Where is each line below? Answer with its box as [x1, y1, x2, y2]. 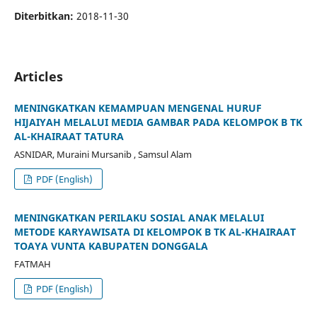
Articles [13, 67, 63, 85]
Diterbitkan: [13, 8, 76, 23]
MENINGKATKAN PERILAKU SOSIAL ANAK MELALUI [13, 210, 264, 224]
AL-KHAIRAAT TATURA [13, 129, 124, 143]
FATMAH [13, 257, 51, 270]
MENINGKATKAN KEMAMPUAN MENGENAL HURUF [13, 100, 262, 115]
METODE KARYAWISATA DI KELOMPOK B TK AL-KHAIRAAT [13, 224, 296, 238]
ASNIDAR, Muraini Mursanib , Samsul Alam [13, 147, 192, 161]
